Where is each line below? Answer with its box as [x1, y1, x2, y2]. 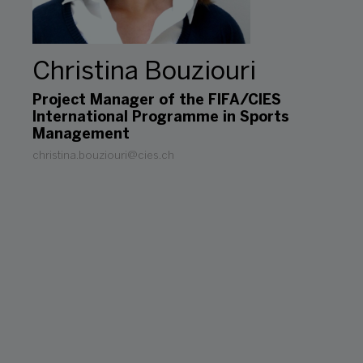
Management [32, 128, 130, 143]
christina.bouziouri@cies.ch [32, 151, 174, 162]
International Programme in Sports [32, 111, 289, 126]
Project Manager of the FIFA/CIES [32, 94, 281, 109]
